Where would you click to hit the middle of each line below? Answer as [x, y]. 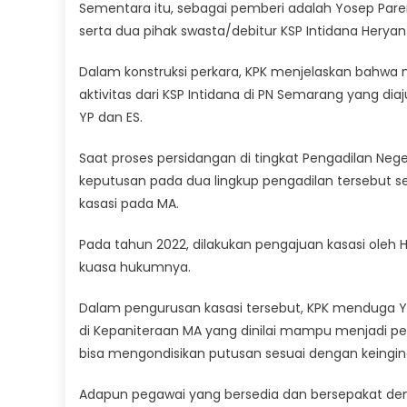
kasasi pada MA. [129, 203]
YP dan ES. [111, 117]
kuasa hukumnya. [135, 267]
